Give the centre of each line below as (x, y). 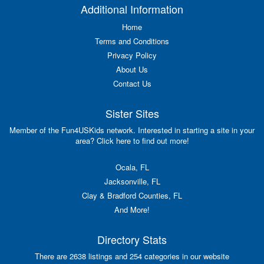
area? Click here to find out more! (132, 141)
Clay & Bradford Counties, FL (132, 196)
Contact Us (132, 84)
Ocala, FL (132, 167)
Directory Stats (132, 240)
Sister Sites (132, 113)
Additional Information (132, 9)
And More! (132, 210)
